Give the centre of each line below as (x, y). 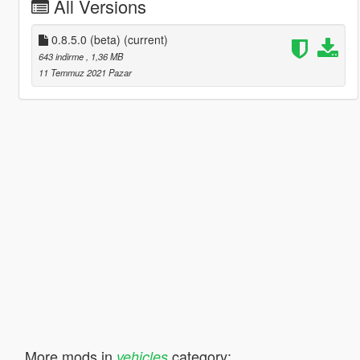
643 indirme (62, 56)
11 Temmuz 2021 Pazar (85, 72)
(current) (145, 39)
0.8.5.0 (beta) (86, 39)
